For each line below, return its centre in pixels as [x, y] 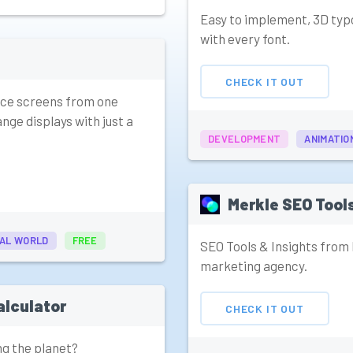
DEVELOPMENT [245, 139]
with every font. [245, 39]
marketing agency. [254, 266]
